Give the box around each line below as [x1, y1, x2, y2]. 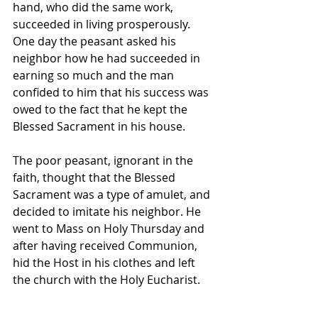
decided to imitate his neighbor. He [13, 204, 204, 219]
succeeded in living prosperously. [13, 16, 193, 32]
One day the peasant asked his [13, 33, 179, 49]
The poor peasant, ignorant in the [13, 153, 196, 168]
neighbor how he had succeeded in [13, 50, 203, 66]
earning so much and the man [13, 67, 177, 83]
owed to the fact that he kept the [13, 102, 190, 117]
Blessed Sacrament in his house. [13, 119, 188, 134]
